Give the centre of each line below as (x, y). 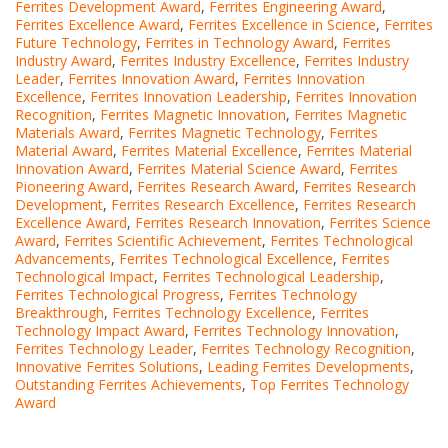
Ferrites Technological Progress (117, 294)
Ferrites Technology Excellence (212, 312)
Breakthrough (59, 312)
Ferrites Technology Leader (104, 348)
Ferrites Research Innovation (228, 222)
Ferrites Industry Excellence (208, 60)
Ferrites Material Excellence (209, 150)
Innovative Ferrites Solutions (107, 366)
